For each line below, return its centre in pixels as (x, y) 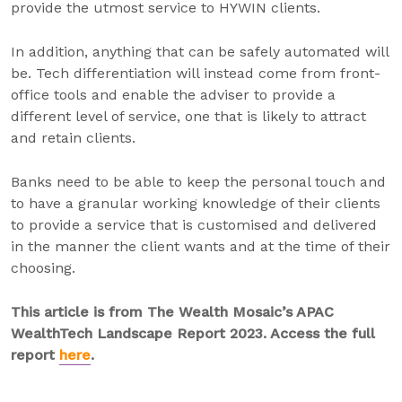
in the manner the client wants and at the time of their (201, 246)
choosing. (43, 268)
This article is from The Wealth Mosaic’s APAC (172, 312)
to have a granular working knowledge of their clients (196, 203)
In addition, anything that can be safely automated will (200, 52)
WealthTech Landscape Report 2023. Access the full (193, 333)
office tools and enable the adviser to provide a (173, 95)
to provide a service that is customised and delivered (194, 225)
